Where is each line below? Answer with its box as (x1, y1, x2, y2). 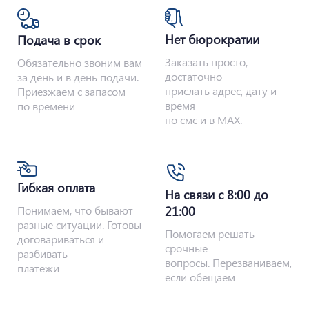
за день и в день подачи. (17, 70, 139, 85)
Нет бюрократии (165, 31, 259, 48)
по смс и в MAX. (165, 112, 242, 128)
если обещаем (165, 270, 235, 285)
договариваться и (17, 232, 104, 247)
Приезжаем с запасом (17, 84, 126, 99)
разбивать (17, 246, 68, 261)
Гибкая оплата (17, 179, 95, 197)
